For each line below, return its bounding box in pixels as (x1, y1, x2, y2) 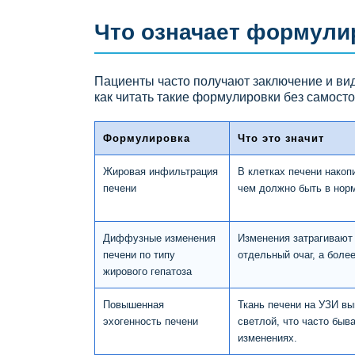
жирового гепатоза (103, 265, 192, 277)
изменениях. (238, 331, 297, 344)
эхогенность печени (103, 315, 198, 327)
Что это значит (238, 132, 324, 144)
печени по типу (103, 248, 175, 261)
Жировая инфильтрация (103, 165, 218, 177)
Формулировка (103, 132, 190, 144)
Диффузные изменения (103, 231, 216, 244)
